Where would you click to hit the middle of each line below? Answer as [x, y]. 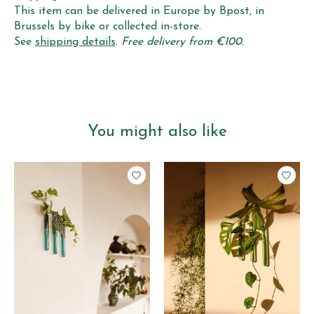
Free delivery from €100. [183, 42]
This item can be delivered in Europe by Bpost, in [139, 12]
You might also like [157, 132]
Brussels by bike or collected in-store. [108, 27]
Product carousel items [72, 167]
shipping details [75, 42]
